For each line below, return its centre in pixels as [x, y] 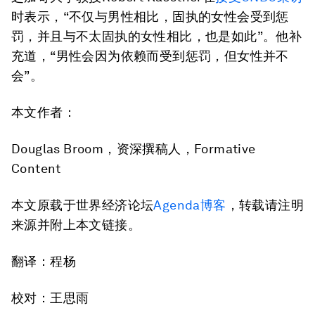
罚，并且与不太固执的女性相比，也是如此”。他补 [157, 36]
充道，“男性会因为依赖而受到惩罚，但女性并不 [150, 56]
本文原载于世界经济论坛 [83, 205]
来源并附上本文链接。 [76, 224]
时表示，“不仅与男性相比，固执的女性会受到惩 [150, 16]
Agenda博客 [190, 205]
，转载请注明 [265, 205]
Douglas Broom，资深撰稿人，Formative [134, 148]
